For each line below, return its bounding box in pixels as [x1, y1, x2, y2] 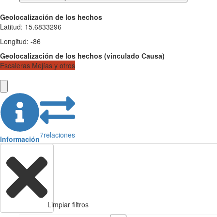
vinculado [107, 51, 139, 61]
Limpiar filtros [47, 199, 89, 209]
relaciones [44, 130, 75, 139]
